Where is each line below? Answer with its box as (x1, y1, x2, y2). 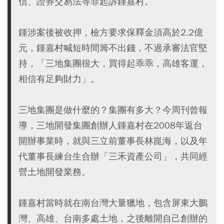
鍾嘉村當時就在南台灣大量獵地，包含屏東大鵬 (18, 197, 207, 208)
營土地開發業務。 (18, 166, 90, 177)
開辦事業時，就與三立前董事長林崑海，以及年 (18, 135, 207, 146)
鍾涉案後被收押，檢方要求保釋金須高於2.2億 (18, 26, 203, 38)
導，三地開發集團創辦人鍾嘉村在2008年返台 (18, 119, 202, 131)
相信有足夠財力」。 (18, 73, 99, 84)
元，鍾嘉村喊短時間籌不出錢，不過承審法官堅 (18, 42, 207, 53)
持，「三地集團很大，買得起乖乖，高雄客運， (18, 57, 207, 69)
